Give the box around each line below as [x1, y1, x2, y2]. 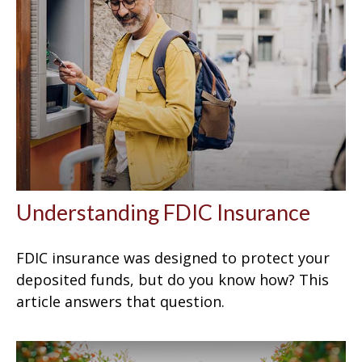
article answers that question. [16, 291, 225, 311]
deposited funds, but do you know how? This [16, 269, 329, 289]
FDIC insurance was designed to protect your [16, 247, 330, 267]
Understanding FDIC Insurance [16, 198, 310, 225]
